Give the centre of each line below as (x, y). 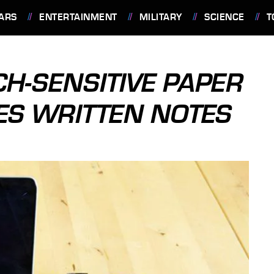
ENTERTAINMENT (78, 17)
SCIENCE (224, 17)
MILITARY (161, 17)
